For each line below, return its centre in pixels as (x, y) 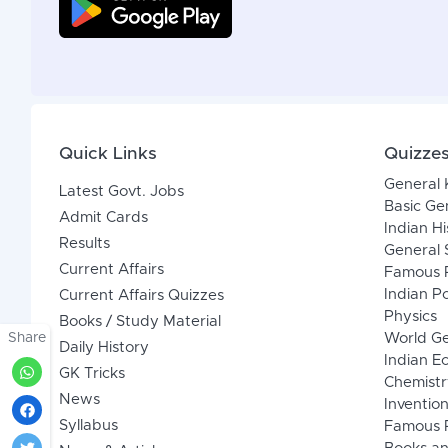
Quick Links (107, 154)
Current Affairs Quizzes (141, 296)
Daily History (103, 348)
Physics (410, 317)
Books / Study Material (139, 322)
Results (84, 244)
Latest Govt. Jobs (121, 192)
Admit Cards (103, 218)
